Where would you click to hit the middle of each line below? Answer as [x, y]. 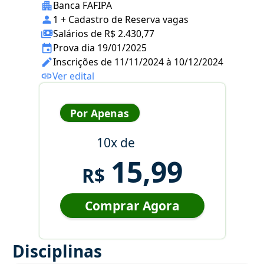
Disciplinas [57, 251]
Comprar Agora [132, 206]
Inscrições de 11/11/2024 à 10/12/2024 [138, 62]
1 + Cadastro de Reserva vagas [121, 20]
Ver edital [73, 76]
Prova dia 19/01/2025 [100, 48]
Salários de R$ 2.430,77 [104, 34]
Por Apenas [100, 113]
